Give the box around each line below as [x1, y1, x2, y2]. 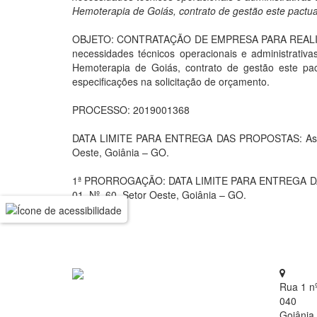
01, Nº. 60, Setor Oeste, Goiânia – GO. [72, 188, 246, 202]
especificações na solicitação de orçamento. [72, 74, 270, 88]
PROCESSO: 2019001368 [72, 103, 190, 117]
